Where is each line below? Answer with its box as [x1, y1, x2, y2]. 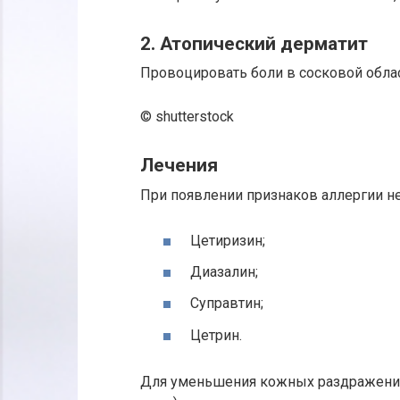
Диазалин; [190, 263, 258, 281]
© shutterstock [140, 108, 234, 126]
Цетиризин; [190, 231, 265, 249]
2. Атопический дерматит [140, 32, 368, 54]
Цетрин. [190, 326, 242, 344]
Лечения [140, 154, 218, 177]
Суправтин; [190, 295, 263, 312]
